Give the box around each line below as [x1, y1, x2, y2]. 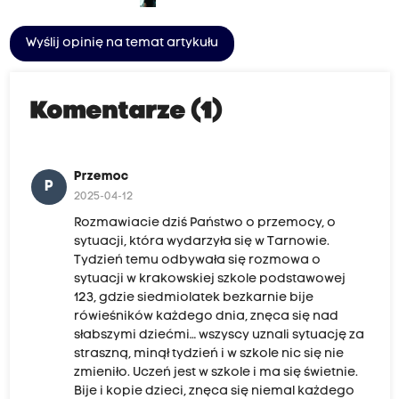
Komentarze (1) [30, 100, 223, 126]
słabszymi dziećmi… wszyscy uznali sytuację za [73, 329, 364, 343]
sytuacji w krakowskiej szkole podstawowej [73, 273, 346, 287]
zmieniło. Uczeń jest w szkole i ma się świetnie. [73, 366, 358, 380]
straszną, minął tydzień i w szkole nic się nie [73, 347, 344, 362]
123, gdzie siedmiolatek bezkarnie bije [73, 291, 313, 305]
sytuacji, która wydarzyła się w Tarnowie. [73, 235, 330, 249]
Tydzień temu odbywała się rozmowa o [73, 254, 321, 268]
